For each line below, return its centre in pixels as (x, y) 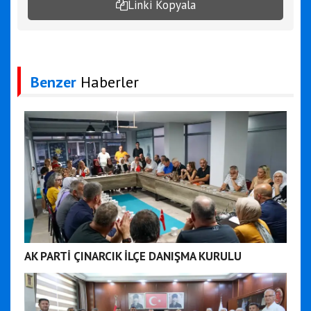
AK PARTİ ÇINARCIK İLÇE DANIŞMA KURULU (133, 256)
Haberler (108, 82)
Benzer (53, 82)
